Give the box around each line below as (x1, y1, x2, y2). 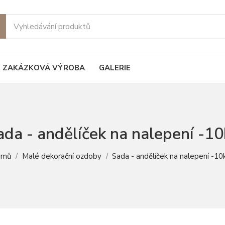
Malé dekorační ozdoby (22, 151, 101, 162)
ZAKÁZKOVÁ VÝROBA (2, 63, 85, 73)
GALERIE (98, 63, 131, 73)
